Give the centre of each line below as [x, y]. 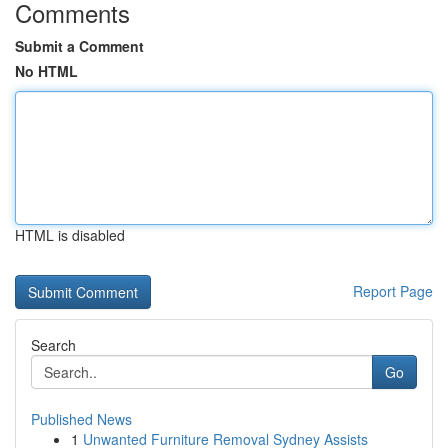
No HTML [46, 71]
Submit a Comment [79, 46]
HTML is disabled [70, 235]
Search [53, 345]
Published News [81, 419]
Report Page [393, 291]
